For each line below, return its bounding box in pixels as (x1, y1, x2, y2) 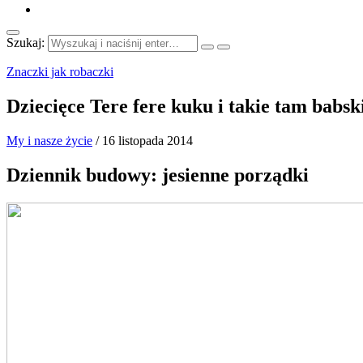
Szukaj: (6, 36, 45, 49)
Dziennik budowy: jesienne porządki (6, 164, 309, 186)
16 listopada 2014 (102, 133, 193, 147)
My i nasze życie (6, 133, 92, 147)
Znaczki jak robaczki (6, 65, 113, 79)
